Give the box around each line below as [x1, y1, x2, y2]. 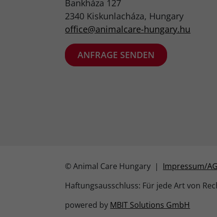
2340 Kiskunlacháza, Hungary [65, 10, 184, 22]
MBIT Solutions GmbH [110, 200, 190, 211]
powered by [65, 200, 110, 211]
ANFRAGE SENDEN [77, 48, 155, 61]
